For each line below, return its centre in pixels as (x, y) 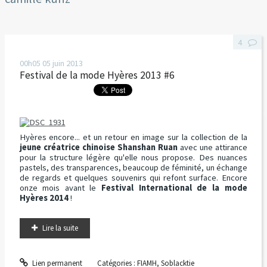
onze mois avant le (60, 188)
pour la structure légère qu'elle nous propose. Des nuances (133, 158)
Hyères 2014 (44, 198)
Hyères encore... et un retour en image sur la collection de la (133, 137)
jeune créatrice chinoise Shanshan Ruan (98, 148)
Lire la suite (60, 228)
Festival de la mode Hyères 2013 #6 (97, 75)
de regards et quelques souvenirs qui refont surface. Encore (133, 178)
